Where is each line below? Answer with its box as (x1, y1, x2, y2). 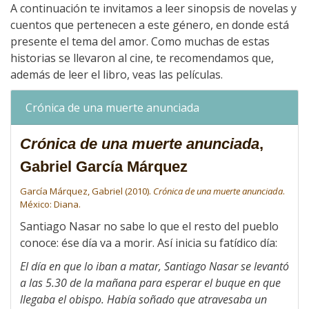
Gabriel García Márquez (19, 158, 188, 176)
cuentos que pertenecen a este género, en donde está (10, 17, 289, 33)
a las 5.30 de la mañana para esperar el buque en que (19, 275, 281, 291)
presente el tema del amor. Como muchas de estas (10, 34, 270, 50)
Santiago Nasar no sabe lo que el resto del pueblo (19, 219, 279, 235)
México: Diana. (19, 198, 81, 211)
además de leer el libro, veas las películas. (10, 67, 223, 83)
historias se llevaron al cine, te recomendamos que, (10, 50, 274, 66)
